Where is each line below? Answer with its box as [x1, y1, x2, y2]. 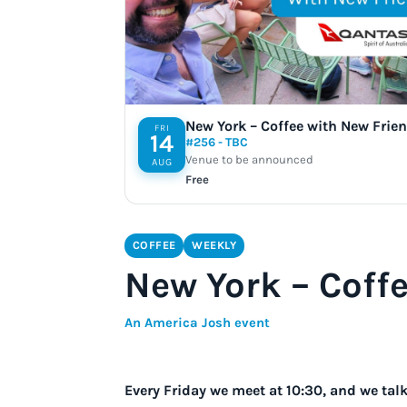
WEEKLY [192, 238, 237, 252]
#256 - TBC [185, 135, 249, 150]
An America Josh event [124, 315, 270, 332]
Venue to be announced [185, 153, 314, 167]
